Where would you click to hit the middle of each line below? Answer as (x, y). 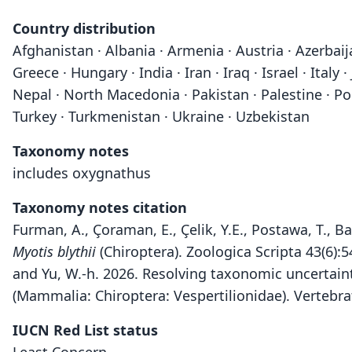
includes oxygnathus (82, 173)
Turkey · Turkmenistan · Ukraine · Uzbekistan (161, 116)
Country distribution (84, 28)
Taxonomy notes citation (100, 207)
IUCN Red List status (85, 330)
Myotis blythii (54, 251)
